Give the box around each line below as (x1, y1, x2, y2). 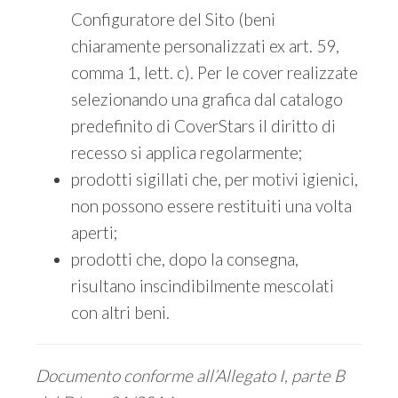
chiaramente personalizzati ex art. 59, (71, 36, 339, 56)
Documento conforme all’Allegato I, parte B (36, 365, 345, 386)
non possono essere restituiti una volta (71, 195, 352, 216)
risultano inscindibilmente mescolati (71, 275, 334, 296)
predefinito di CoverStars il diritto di (71, 115, 336, 136)
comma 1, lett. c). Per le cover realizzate (71, 62, 358, 83)
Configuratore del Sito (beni (71, 9, 275, 29)
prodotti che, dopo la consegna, (71, 249, 298, 269)
